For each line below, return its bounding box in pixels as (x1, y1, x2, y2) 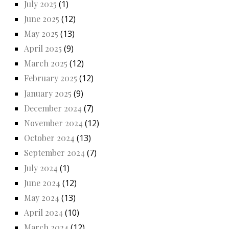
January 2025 (24, 87, 72, 99)
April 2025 (24, 43, 62, 54)
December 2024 (24, 102, 82, 113)
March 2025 (24, 58, 67, 69)
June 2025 (24, 13, 59, 24)
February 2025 (24, 73, 77, 84)
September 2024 (24, 147, 85, 158)
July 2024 (24, 162, 58, 173)
